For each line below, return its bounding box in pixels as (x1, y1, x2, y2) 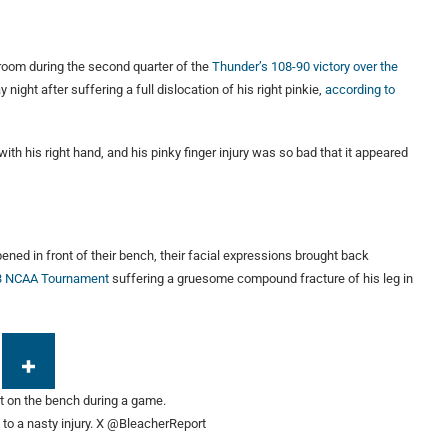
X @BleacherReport (96, 416, 207, 432)
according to (325, 82, 395, 98)
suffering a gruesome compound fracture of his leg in (109, 271, 413, 287)
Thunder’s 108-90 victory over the (212, 59, 398, 75)
